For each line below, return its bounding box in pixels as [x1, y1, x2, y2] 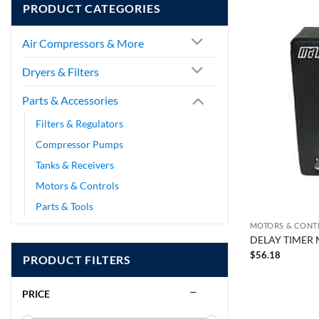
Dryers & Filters [22, 64, 99, 78]
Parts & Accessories [22, 93, 118, 107]
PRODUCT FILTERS [23, 253, 131, 267]
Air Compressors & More [22, 36, 144, 50]
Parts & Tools [36, 200, 93, 213]
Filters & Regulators [36, 117, 123, 130]
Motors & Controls [36, 179, 119, 192]
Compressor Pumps [36, 138, 123, 151]
